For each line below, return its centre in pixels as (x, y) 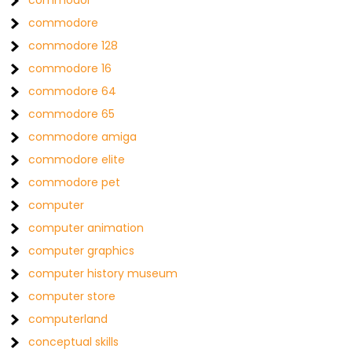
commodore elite (77, 159)
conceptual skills (74, 342)
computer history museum (103, 273)
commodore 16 (70, 68)
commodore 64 (73, 91)
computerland (68, 319)
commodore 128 (73, 46)
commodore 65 (72, 114)
